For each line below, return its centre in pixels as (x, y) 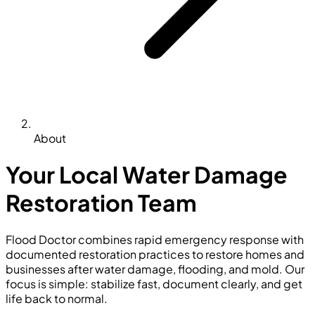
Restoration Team (101, 203)
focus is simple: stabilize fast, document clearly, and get (154, 283)
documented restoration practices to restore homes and (155, 254)
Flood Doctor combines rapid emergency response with (155, 239)
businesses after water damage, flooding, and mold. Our (155, 269)
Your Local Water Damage (147, 175)
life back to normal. (57, 298)
